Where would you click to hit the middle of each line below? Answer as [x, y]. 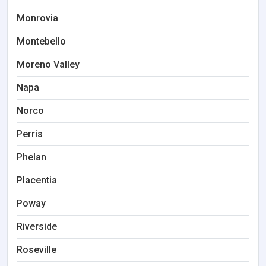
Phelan [31, 157]
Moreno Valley [48, 64]
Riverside [37, 227]
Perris [30, 134]
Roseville [37, 250]
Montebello [41, 41]
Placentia [37, 180]
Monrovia [37, 18]
